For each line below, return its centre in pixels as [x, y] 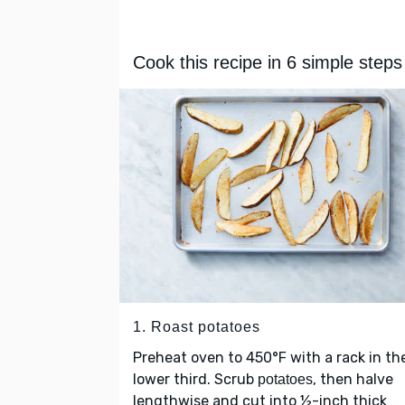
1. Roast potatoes [197, 327]
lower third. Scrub [195, 380]
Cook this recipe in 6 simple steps [268, 63]
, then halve [353, 380]
